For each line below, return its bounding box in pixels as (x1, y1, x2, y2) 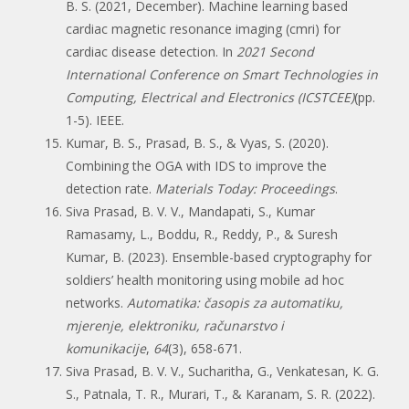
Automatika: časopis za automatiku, (127, 293, 343, 311)
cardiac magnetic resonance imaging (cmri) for (66, 19, 341, 37)
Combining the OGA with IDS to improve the (66, 156, 327, 174)
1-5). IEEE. (66, 110, 124, 129)
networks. (66, 293, 127, 311)
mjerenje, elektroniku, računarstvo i (66, 316, 284, 334)
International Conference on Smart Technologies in (66, 65, 378, 83)
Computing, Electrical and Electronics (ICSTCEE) (66, 88, 354, 106)
